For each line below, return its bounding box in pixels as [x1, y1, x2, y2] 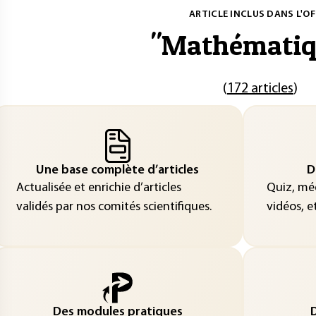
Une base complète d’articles [36, 163, 199, 177]
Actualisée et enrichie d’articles [16, 181, 181, 195]
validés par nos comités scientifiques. [16, 200, 212, 214]
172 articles [227, 82, 293, 96]
